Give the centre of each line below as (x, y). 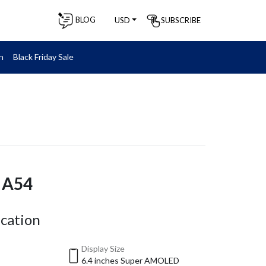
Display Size (103, 248)
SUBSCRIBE (181, 20)
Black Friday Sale (43, 57)
